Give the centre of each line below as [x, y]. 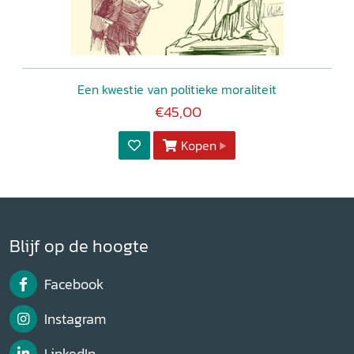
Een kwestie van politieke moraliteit [177, 89]
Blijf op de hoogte [79, 246]
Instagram [75, 319]
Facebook [73, 285]
